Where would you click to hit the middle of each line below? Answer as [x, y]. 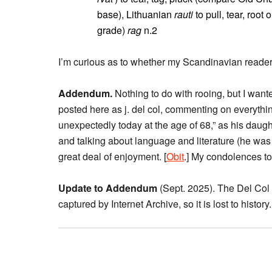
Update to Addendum [108, 188]
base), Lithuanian [136, 14]
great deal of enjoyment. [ [112, 156]
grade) [112, 30]
